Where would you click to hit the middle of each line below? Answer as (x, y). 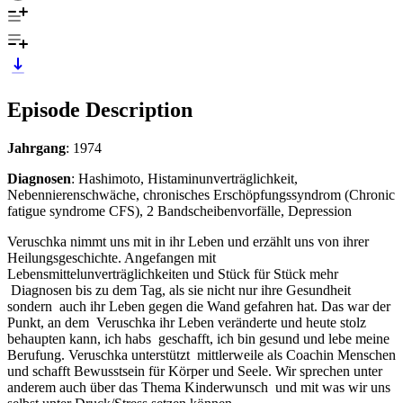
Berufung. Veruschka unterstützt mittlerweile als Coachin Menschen (201, 354)
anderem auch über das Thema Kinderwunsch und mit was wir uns (199, 387)
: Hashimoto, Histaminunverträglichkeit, (184, 178)
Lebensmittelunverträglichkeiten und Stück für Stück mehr (173, 273)
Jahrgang (36, 148)
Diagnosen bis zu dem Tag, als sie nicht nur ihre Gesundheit (179, 290)
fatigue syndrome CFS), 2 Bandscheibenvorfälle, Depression (179, 210)
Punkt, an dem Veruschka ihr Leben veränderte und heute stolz (187, 322)
